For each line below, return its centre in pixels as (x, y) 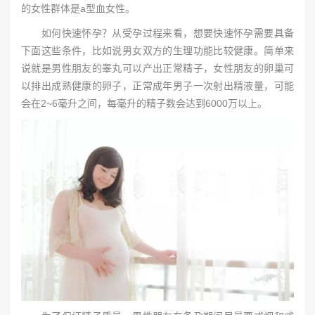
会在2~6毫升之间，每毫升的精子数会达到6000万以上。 (144, 103)
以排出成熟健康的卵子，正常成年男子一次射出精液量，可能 (157, 86)
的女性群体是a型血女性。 (78, 8)
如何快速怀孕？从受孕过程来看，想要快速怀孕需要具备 (157, 33)
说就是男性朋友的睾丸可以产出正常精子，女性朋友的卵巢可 (157, 68)
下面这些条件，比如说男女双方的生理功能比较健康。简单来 (157, 51)
